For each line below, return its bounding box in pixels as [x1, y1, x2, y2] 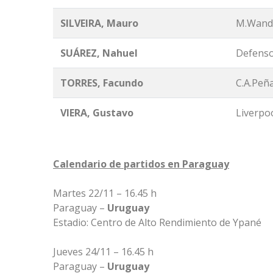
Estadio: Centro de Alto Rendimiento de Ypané [53, 216, 261, 230]
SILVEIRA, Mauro [60, 16, 138, 30]
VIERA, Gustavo [60, 106, 133, 120]
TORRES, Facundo [60, 76, 143, 90]
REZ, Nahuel [80, 46, 138, 60]
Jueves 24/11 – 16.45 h [53, 245, 154, 259]
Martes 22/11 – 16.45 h [53, 186, 157, 200]
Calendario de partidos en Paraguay [53, 157, 229, 171]
